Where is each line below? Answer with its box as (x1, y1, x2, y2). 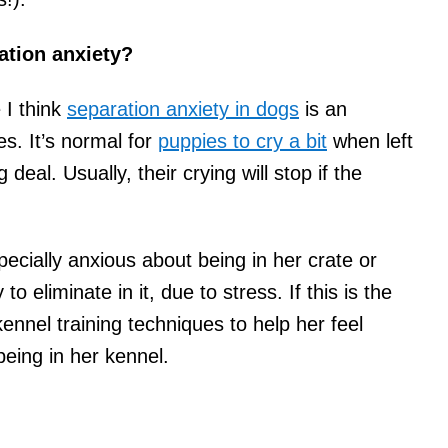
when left (327, 129, 413, 152)
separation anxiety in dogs (67, 97, 299, 120)
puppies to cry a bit (158, 129, 327, 152)
